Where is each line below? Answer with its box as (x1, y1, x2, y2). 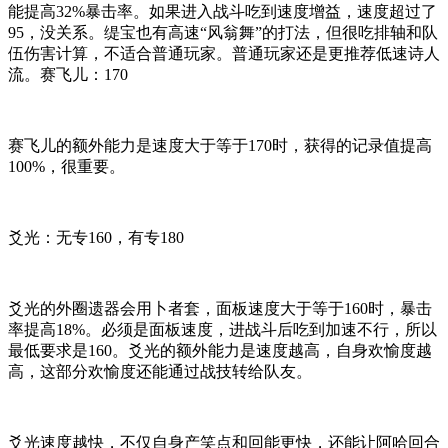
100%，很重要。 (8, 157, 125, 175)
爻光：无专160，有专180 (8, 228, 184, 246)
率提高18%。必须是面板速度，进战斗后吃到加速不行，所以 (8, 320, 437, 338)
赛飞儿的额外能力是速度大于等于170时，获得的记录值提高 (8, 136, 432, 154)
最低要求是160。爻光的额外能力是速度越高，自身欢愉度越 (8, 341, 432, 359)
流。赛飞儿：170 (8, 65, 128, 83)
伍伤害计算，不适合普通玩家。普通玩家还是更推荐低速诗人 (8, 44, 440, 62)
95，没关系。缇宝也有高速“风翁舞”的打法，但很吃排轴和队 (8, 23, 438, 41)
